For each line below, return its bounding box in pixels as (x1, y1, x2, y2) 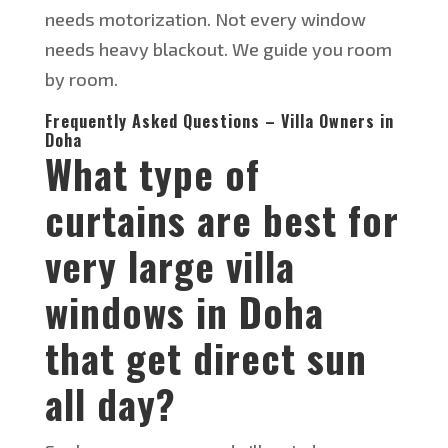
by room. (44, 68, 118, 91)
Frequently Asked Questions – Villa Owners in (44, 109, 394, 134)
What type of (44, 144, 260, 203)
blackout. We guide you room (148, 38, 392, 61)
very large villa (44, 236, 295, 295)
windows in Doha (44, 282, 324, 341)
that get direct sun (44, 328, 367, 387)
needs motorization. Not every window (44, 8, 366, 31)
